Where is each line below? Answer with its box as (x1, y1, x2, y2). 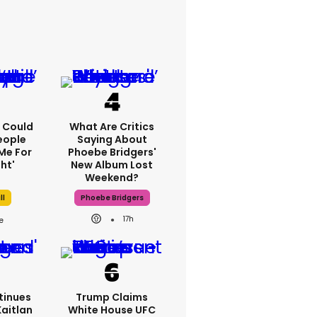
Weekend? (85, 171, 139, 185)
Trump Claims (76, 290, 149, 304)
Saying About (76, 132, 147, 146)
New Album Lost (71, 158, 154, 172)
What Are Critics (69, 120, 155, 134)
